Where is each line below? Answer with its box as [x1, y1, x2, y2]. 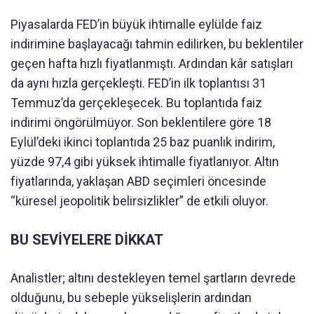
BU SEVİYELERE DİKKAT [11, 231, 163, 248]
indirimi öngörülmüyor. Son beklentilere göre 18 [11, 114, 271, 130]
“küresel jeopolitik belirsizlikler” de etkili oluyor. [11, 193, 268, 208]
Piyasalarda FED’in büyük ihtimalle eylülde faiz [11, 16, 262, 32]
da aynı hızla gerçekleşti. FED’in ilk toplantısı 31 [11, 75, 266, 90]
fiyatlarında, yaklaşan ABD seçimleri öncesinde [11, 173, 266, 189]
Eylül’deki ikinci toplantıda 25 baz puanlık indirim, [11, 134, 275, 149]
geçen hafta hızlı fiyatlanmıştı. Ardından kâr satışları [11, 55, 293, 71]
